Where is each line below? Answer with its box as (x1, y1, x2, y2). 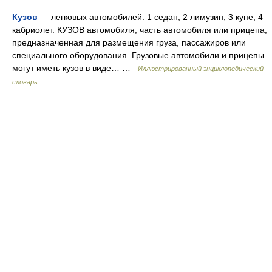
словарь (12, 78, 38, 86)
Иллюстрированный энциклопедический (138, 65, 263, 72)
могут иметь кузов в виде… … (12, 63, 138, 73)
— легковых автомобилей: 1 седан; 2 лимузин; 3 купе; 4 (38, 12, 263, 22)
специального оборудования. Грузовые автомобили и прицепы (12, 50, 264, 60)
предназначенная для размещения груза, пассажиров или (12, 38, 246, 47)
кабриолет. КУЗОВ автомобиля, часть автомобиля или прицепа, (12, 25, 267, 35)
